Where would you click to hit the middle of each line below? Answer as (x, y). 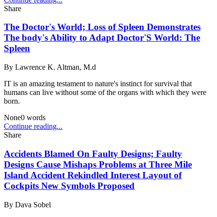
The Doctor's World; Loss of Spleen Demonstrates (102, 27)
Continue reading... (33, 126)
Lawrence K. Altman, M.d (55, 67)
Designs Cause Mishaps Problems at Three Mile (98, 164)
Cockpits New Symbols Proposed (69, 186)
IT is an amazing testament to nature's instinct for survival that (98, 84)
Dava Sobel (33, 204)
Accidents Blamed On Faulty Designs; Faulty (93, 154)
